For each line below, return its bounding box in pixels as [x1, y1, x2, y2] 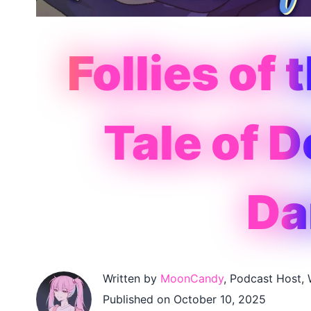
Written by [103, 271, 160, 286]
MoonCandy [160, 271, 224, 286]
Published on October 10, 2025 [103, 292, 266, 307]
